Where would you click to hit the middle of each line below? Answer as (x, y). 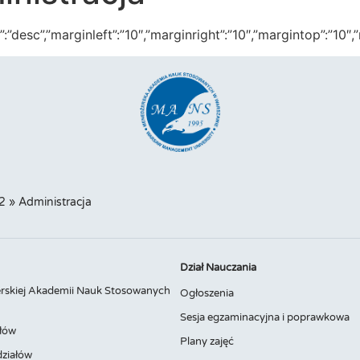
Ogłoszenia (207, 293)
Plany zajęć (207, 341)
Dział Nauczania (218, 267)
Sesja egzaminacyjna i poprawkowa (265, 317)
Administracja (55, 202)
